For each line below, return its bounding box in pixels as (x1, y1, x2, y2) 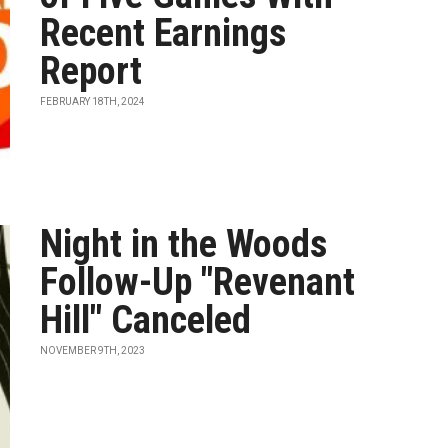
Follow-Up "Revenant (40, 260, 356, 304)
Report (40, 49, 143, 93)
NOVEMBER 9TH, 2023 (40, 345, 146, 356)
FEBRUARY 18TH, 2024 (40, 96, 146, 107)
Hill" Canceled (40, 298, 252, 342)
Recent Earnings (40, 11, 287, 55)
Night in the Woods (40, 222, 328, 266)
